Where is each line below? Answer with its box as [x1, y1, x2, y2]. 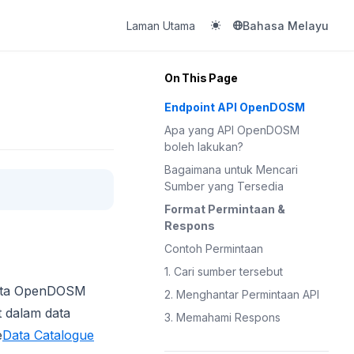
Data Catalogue [2, 327, 94, 343]
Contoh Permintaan [164, 242, 263, 255]
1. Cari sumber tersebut [164, 265, 283, 278]
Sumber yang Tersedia [164, 179, 284, 193]
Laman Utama [126, 18, 195, 32]
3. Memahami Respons [164, 311, 281, 324]
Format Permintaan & [164, 202, 285, 216]
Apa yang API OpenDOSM [164, 123, 299, 137]
